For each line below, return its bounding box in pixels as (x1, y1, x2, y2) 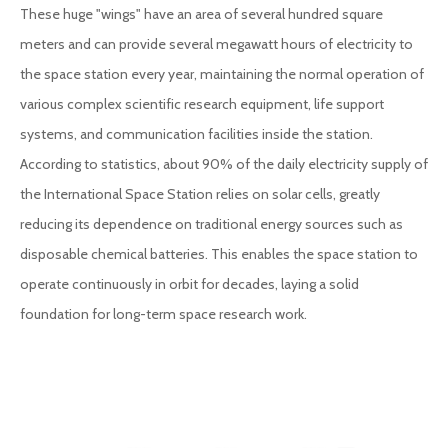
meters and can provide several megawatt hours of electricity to (20, 35, 413, 53)
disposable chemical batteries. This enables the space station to (20, 245, 418, 263)
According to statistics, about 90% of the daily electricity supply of (20, 155, 428, 173)
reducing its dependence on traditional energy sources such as (20, 215, 403, 233)
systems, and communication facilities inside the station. (20, 125, 373, 143)
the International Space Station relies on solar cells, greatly (20, 185, 380, 203)
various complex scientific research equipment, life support (20, 95, 384, 113)
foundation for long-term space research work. (20, 305, 307, 323)
